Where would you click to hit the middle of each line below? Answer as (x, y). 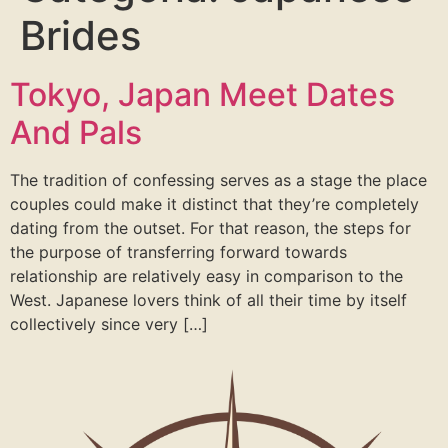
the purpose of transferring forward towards (178, 252)
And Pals (76, 133)
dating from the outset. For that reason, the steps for (210, 228)
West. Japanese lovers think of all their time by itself (208, 300)
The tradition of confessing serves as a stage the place (218, 180)
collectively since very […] (109, 324)
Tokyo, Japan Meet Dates (202, 95)
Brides (80, 36)
